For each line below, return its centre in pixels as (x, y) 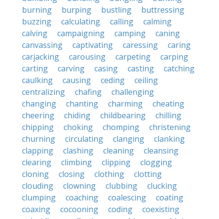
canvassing (42, 45)
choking (78, 127)
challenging (133, 92)
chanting (82, 104)
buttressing (163, 10)
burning (37, 10)
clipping (116, 162)
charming (125, 104)
